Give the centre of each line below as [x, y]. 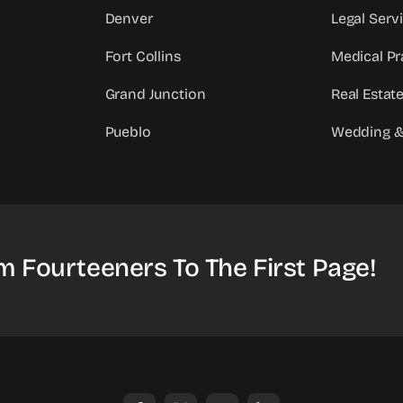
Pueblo [128, 132]
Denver [129, 19]
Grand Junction [155, 94]
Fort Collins [143, 57]
